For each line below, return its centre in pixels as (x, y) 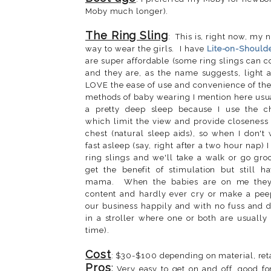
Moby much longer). (127, 11)
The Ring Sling (127, 35)
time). (97, 230)
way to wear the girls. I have (146, 48)
